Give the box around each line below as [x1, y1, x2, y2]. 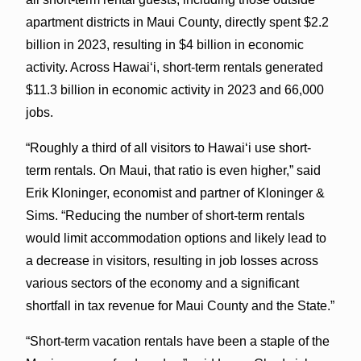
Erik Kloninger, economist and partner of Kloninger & [25, 185, 325, 200]
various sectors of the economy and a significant [25, 276, 299, 290]
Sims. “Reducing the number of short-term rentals [25, 208, 305, 222]
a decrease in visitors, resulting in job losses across [25, 253, 318, 268]
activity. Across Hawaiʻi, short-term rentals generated [25, 60, 323, 74]
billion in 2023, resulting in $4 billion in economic [25, 37, 304, 52]
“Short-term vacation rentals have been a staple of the [25, 334, 330, 348]
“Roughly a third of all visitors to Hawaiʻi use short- [25, 140, 311, 155]
